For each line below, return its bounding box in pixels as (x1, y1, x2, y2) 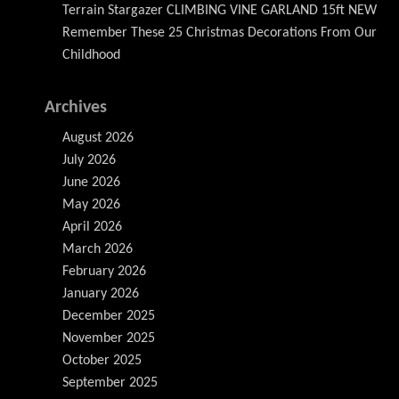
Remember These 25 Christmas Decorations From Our (62, 26, 377, 40)
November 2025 (62, 331, 155, 346)
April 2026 (62, 220, 122, 234)
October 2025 (62, 354, 142, 368)
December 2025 (62, 309, 155, 323)
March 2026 (62, 242, 133, 256)
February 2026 (62, 265, 146, 279)
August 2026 (62, 131, 134, 145)
